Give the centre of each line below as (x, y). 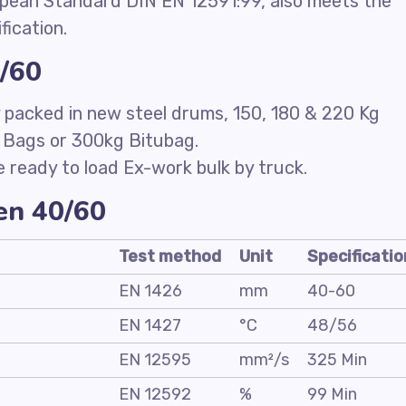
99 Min (332, 394)
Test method (170, 256)
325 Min (337, 360)
